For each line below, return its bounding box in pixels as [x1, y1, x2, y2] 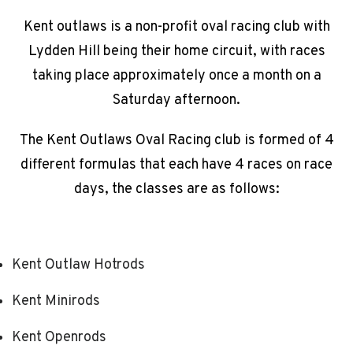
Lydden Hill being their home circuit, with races [28, 43, 325, 61]
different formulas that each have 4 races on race [20, 156, 333, 174]
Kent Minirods [12, 292, 100, 310]
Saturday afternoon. [113, 91, 240, 110]
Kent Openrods [12, 329, 106, 347]
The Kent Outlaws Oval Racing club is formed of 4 [19, 132, 334, 150]
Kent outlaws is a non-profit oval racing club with [23, 18, 330, 36]
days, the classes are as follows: [73, 180, 280, 199]
